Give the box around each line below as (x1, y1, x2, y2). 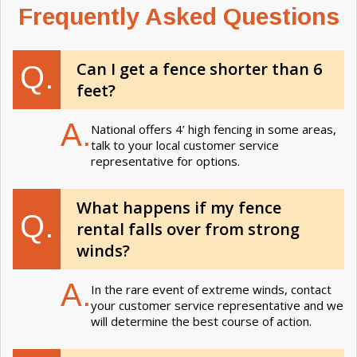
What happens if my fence (76, 196, 281, 218)
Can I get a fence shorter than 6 (76, 57, 322, 80)
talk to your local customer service (91, 136, 279, 153)
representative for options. (91, 152, 240, 169)
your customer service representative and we (91, 296, 343, 313)
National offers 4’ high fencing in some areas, (91, 120, 336, 137)
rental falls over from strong (76, 218, 300, 240)
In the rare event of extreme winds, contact (91, 280, 331, 297)
